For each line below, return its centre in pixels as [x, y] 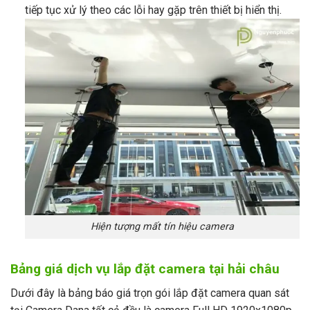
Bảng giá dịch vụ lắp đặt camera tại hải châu [145, 269]
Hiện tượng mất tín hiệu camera [162, 227]
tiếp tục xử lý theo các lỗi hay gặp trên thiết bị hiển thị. [153, 10]
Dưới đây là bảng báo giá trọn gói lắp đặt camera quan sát [150, 293]
